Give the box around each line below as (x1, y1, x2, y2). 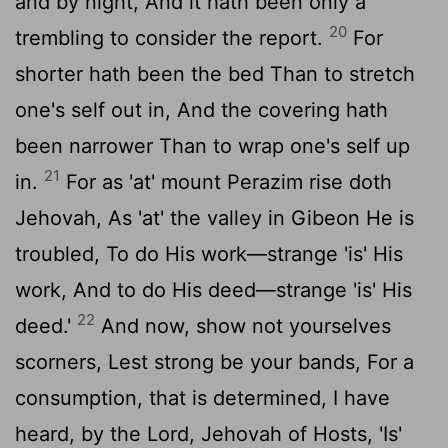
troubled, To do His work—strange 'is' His (15, 241, 403, 266)
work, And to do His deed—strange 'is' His (15, 277, 412, 302)
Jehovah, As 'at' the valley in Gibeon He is (15, 205, 414, 230)
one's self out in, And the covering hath (15, 97, 388, 122)
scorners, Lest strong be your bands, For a (15, 349, 414, 374)
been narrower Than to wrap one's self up (15, 133, 410, 158)
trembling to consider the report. (15, 25, 329, 50)
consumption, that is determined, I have (15, 385, 390, 410)
